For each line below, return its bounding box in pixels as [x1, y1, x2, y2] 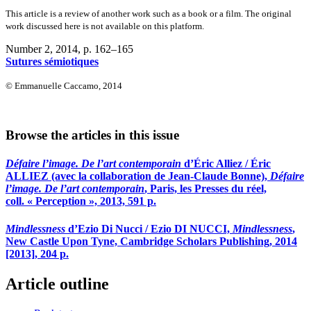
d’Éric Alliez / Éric [181, 158, 271, 170]
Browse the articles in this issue [6, 128, 179, 143]
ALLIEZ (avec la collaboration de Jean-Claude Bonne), [6, 170, 270, 183]
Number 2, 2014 [6, 42, 78, 55]
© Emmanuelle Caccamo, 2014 [6, 80, 122, 91]
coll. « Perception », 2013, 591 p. [6, 195, 156, 208]
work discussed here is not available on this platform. [6, 20, 204, 31]
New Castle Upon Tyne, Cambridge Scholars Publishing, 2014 [6, 235, 297, 247]
